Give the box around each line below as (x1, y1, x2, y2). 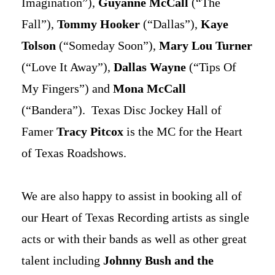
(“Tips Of (186, 60, 236, 74)
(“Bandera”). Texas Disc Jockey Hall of (21, 103, 222, 117)
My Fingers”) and (21, 82, 113, 96)
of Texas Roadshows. (21, 146, 126, 160)
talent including (21, 254, 103, 268)
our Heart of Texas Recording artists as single (21, 211, 249, 225)
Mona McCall (113, 82, 186, 96)
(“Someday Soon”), (56, 39, 159, 53)
